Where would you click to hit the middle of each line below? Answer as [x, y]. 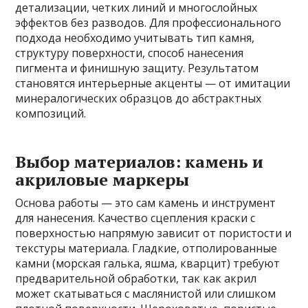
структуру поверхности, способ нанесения [130, 53]
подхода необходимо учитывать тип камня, [135, 38]
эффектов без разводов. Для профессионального [148, 23]
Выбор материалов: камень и [140, 162]
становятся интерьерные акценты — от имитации [153, 83]
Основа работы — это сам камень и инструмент [146, 203]
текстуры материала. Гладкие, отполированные [146, 248]
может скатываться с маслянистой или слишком [146, 294]
